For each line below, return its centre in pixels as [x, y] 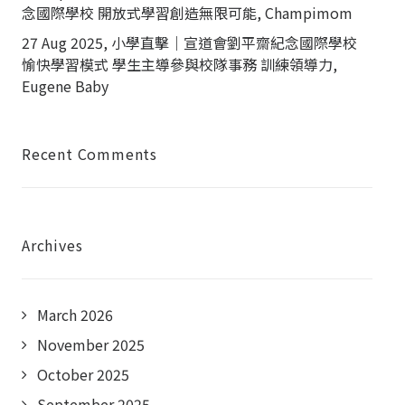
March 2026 [75, 315]
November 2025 [91, 344]
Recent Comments [89, 154]
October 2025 [83, 374]
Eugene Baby [65, 86]
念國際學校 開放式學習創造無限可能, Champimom [187, 13]
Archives [52, 245]
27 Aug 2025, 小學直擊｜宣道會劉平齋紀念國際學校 [189, 42]
